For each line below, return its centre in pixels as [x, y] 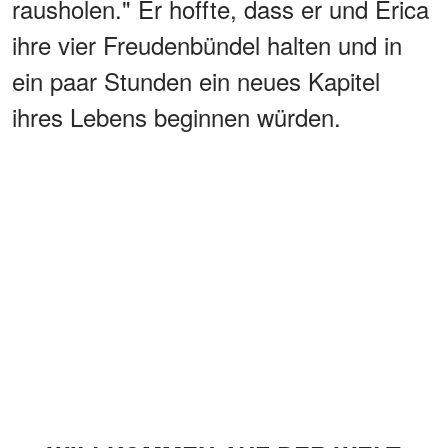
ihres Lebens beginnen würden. [176, 116]
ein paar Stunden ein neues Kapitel [196, 80]
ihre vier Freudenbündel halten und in [207, 44]
